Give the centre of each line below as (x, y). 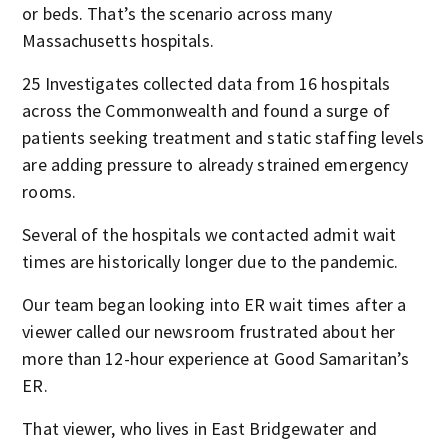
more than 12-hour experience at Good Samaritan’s (216, 358)
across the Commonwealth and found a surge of (206, 110)
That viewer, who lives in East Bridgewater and (199, 428)
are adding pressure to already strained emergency (215, 164)
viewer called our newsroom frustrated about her (209, 331)
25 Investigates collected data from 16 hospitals (206, 83)
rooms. (49, 191)
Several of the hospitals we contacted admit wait (209, 234)
